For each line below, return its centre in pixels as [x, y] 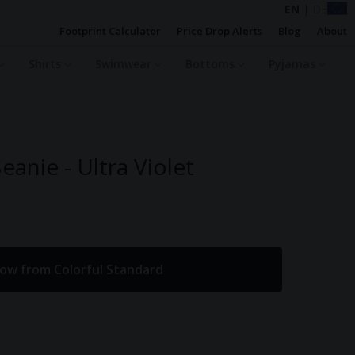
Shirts [46, 63]
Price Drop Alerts [219, 31]
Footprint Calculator [110, 31]
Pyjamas [293, 63]
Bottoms [211, 63]
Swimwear [124, 63]
